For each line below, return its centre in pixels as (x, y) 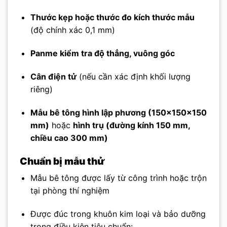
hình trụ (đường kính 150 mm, (131, 125)
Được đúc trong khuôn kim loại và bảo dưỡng (118, 214)
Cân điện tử (53, 77)
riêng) (41, 89)
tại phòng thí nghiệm (70, 191)
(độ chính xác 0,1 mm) (72, 30)
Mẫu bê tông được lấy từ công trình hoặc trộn (118, 178)
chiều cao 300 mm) (69, 138)
